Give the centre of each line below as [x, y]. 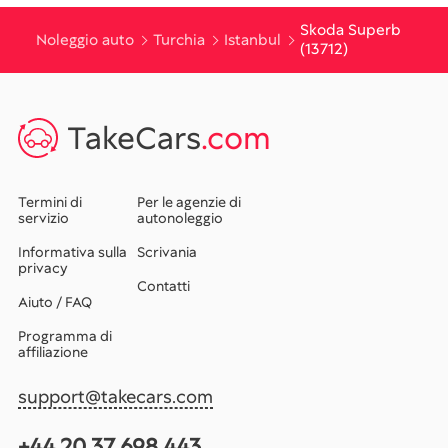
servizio [43, 218]
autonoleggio [180, 218]
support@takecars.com [115, 396]
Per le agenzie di [189, 202]
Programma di [65, 336]
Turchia [179, 39]
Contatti [164, 286]
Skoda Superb [350, 30]
